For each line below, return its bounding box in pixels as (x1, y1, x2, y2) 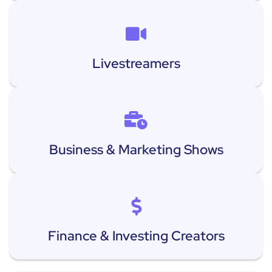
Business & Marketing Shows (49, 140, 223, 158)
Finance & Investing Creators (47, 226, 225, 245)
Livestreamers (92, 54, 180, 72)
